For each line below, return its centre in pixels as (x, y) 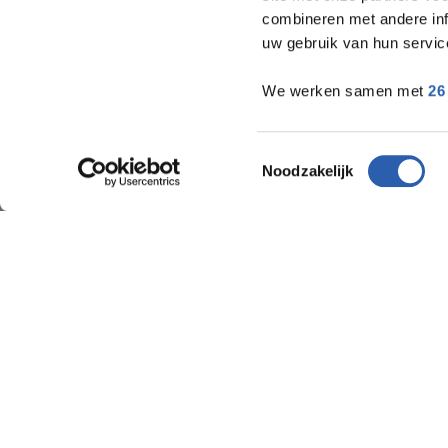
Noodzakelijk (308, 170)
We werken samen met (345, 91)
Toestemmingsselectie (335, 158)
